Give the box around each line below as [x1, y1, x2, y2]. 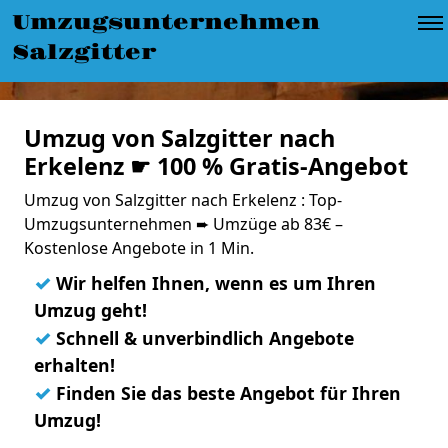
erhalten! [34, 353, 115, 377]
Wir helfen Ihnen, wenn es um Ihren [51, 271, 376, 295]
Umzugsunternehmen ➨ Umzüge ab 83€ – [24, 213, 343, 235]
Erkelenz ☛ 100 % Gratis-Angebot [24, 150, 408, 182]
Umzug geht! [34, 298, 147, 322]
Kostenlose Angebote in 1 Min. [24, 237, 254, 259]
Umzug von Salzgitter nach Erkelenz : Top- [24, 189, 342, 211]
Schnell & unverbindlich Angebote [51, 326, 354, 350]
